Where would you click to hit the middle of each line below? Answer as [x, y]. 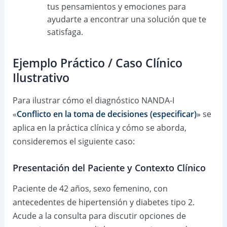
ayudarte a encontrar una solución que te [126, 19]
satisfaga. [65, 32]
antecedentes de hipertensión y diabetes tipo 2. [103, 202]
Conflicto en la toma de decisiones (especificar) [106, 114]
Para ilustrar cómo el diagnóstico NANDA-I [93, 100]
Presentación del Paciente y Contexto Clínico [109, 168]
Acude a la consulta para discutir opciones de [99, 216]
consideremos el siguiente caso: [73, 141]
